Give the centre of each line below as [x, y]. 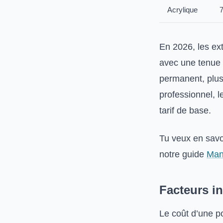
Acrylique [182, 10]
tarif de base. [185, 111]
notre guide [183, 154]
